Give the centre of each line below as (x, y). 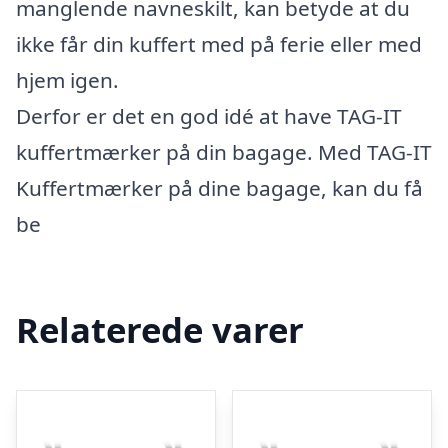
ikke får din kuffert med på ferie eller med (219, 44)
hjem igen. (67, 80)
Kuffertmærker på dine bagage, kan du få (219, 188)
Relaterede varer (160, 329)
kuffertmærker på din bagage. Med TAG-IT (224, 152)
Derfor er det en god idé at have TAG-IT (209, 116)
